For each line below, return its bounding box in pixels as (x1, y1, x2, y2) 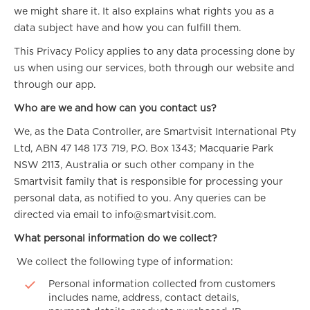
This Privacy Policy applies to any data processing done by (14, 47, 295, 57)
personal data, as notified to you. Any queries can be (14, 194, 266, 203)
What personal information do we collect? (14, 234, 217, 244)
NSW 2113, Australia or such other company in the (14, 161, 254, 170)
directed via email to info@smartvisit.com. (14, 210, 216, 220)
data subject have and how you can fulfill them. (14, 24, 241, 33)
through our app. (14, 80, 95, 90)
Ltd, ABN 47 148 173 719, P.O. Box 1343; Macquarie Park (14, 144, 273, 154)
